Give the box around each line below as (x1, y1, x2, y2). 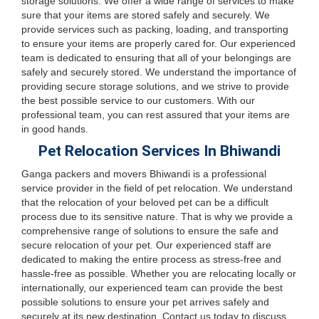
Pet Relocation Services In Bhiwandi (38, 142, 281, 159)
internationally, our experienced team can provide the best (21, 282, 283, 293)
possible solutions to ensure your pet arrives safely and (21, 296, 269, 308)
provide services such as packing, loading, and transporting (21, 23, 288, 35)
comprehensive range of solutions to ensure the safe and (21, 225, 278, 236)
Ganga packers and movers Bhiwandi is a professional (21, 168, 266, 179)
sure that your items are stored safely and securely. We (21, 9, 270, 21)
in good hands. (21, 123, 88, 135)
